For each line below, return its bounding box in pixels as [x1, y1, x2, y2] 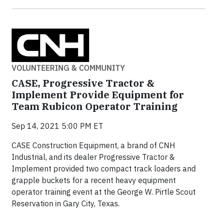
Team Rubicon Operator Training [12, 99, 178, 113]
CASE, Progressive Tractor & [12, 76, 155, 90]
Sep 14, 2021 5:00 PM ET [12, 121, 103, 131]
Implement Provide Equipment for [12, 88, 184, 101]
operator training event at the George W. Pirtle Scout [12, 186, 196, 197]
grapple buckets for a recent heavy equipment [12, 175, 176, 185]
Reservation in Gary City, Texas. [12, 198, 120, 208]
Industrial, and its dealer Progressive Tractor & [12, 152, 175, 162]
